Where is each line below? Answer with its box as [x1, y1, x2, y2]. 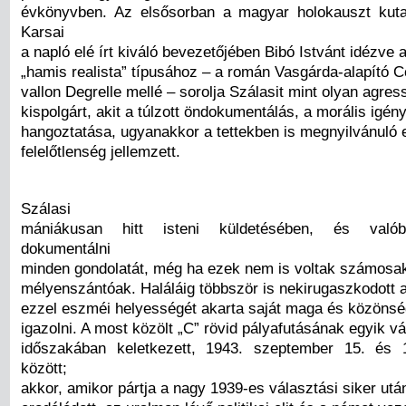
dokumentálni [21, 238, 111, 257]
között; [21, 358, 67, 377]
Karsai [21, 22, 64, 41]
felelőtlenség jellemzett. [21, 141, 180, 160]
